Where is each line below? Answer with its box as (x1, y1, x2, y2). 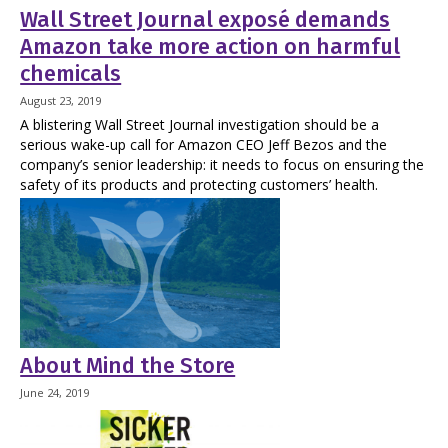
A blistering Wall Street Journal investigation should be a (20, 114, 380, 134)
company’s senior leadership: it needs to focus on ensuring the (20, 154, 425, 174)
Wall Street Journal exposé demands (20, 6, 391, 33)
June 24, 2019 (20, 385, 90, 401)
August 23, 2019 (20, 93, 102, 109)
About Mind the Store (20, 352, 236, 379)
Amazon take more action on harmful (20, 33, 401, 60)
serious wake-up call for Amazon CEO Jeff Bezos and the (20, 134, 388, 154)
